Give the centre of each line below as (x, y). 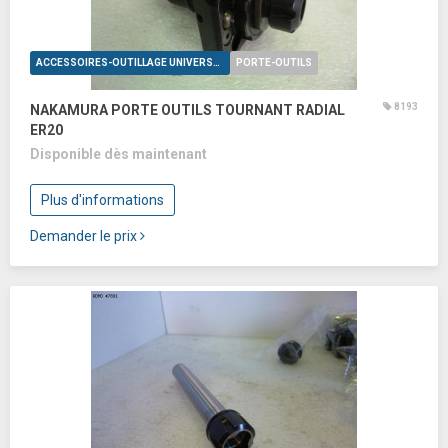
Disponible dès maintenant (118, 154)
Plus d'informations (102, 200)
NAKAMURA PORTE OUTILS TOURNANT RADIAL (187, 110)
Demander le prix (85, 236)
